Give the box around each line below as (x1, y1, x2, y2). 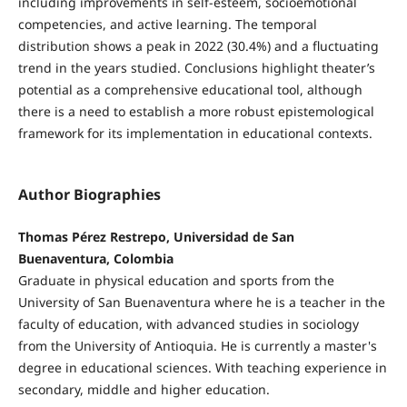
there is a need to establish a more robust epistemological (17, 103, 374, 121)
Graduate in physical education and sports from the (17, 272, 334, 290)
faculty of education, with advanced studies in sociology (17, 315, 359, 333)
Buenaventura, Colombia (17, 250, 174, 268)
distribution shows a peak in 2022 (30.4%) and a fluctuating (17, 37, 379, 55)
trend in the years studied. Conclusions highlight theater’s (17, 59, 375, 77)
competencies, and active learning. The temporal (17, 15, 317, 34)
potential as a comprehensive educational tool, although (17, 81, 362, 99)
